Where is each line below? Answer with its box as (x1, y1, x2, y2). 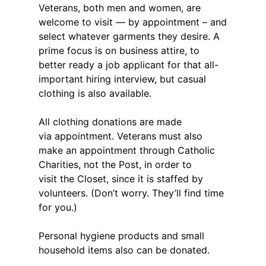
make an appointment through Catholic (39, 144, 215, 156)
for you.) (39, 201, 77, 213)
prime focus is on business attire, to (39, 44, 199, 56)
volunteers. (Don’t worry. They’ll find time (39, 186, 224, 199)
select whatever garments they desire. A (39, 30, 220, 42)
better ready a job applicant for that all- (39, 58, 218, 71)
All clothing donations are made (39, 115, 182, 128)
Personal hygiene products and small (39, 229, 204, 242)
